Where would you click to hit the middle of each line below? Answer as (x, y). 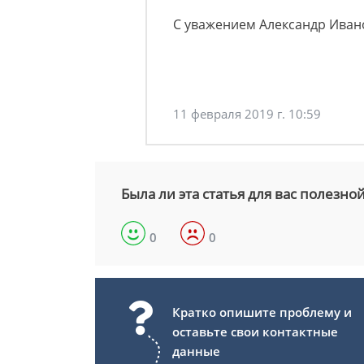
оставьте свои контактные (255, 332)
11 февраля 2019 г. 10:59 (247, 114)
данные (196, 351)
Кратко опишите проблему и (262, 312)
